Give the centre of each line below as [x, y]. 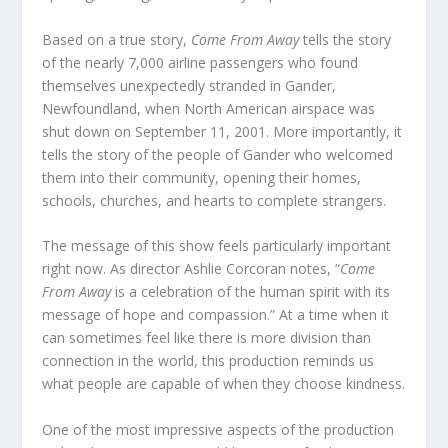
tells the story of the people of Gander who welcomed [218, 154]
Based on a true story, [117, 39]
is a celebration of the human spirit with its [251, 292]
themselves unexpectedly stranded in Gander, [189, 85]
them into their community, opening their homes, [202, 177]
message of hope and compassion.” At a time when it [216, 315]
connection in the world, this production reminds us [208, 361]
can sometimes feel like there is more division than [207, 338]
